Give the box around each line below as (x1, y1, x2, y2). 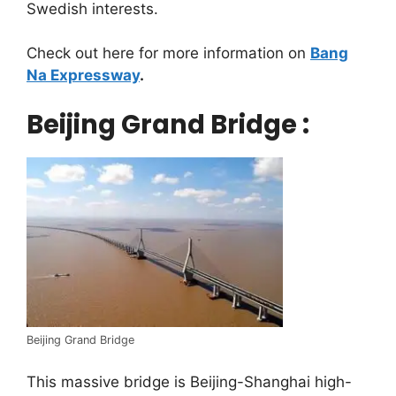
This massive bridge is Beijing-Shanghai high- (27, 372, 352, 391)
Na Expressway (27, 66, 140, 85)
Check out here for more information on (27, 44, 310, 63)
